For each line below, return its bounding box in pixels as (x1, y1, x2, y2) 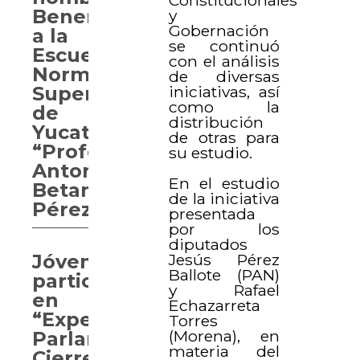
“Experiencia (32, 308, 162, 331)
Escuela (32, 43, 112, 67)
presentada (169, 203, 256, 223)
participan (32, 269, 137, 292)
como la (169, 96, 280, 117)
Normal (32, 63, 108, 86)
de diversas (169, 66, 280, 86)
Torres (169, 310, 219, 330)
